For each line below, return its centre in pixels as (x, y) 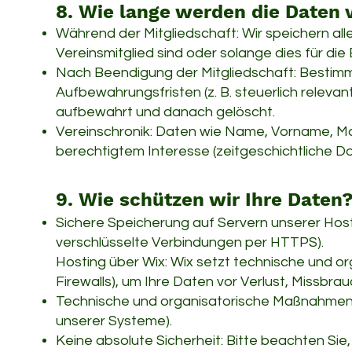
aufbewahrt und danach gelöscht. (165, 112)
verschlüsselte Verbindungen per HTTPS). (190, 242)
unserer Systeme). (114, 321)
